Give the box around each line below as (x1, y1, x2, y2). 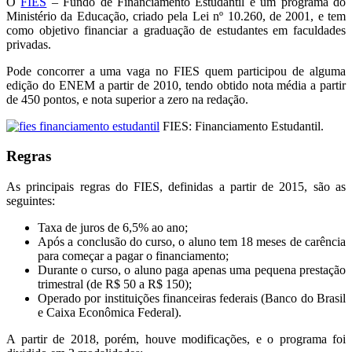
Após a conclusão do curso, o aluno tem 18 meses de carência (38, 235, 346, 249)
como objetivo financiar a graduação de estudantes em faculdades (6, 23, 346, 37)
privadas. (6, 37, 51, 51)
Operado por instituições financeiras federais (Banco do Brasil (38, 291, 346, 306)
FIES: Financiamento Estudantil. (159, 119, 324, 133)
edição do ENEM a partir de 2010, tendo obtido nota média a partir (6, 78, 346, 92)
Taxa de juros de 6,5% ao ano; (38, 221, 188, 235)
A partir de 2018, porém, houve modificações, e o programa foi (6, 332, 346, 346)
